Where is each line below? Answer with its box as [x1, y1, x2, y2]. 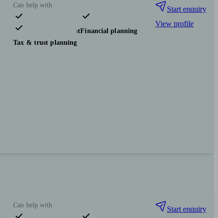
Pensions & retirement [13, 27, 81, 35]
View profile [155, 19, 194, 28]
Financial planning [80, 27, 138, 35]
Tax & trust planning [13, 39, 77, 47]
